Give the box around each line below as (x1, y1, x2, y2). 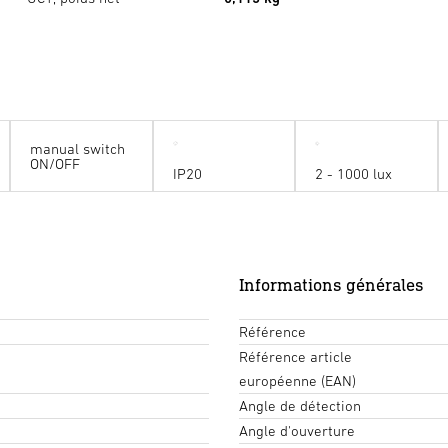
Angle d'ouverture (239, 421, 355, 439)
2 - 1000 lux (315, 164, 393, 182)
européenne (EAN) (239, 371, 356, 389)
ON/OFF (30, 154, 81, 172)
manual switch (30, 139, 126, 157)
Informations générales (239, 273, 424, 295)
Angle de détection (239, 396, 361, 414)
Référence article (239, 347, 352, 365)
